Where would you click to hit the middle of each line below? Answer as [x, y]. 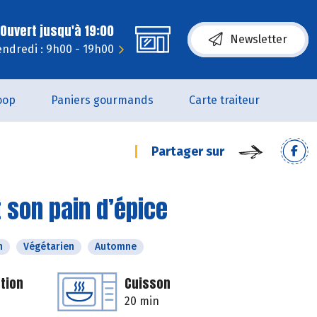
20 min [142, 301]
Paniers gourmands [102, 100]
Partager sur [188, 151]
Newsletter [259, 39]
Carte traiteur [224, 100]
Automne [116, 247]
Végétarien [49, 247]
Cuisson [148, 283]
